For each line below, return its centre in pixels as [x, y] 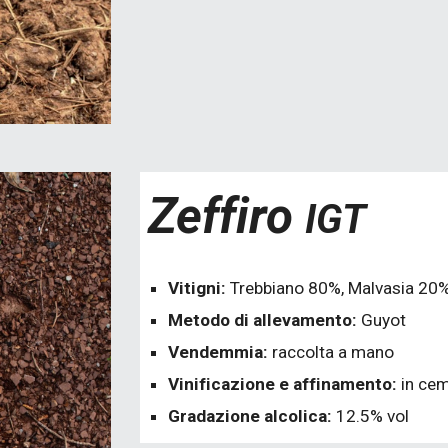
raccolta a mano [333, 352]
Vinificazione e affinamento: [283, 384]
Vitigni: [199, 288]
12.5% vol [373, 416]
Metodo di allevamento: [265, 320]
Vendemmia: [220, 352]
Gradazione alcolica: [252, 416]
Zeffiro [227, 216]
